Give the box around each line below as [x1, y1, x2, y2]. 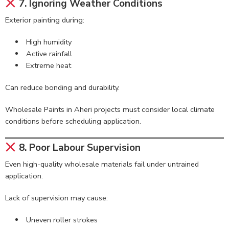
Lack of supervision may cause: [5, 192, 108, 203]
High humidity [26, 37, 72, 48]
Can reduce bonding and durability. [5, 82, 120, 93]
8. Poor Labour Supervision [16, 141, 141, 155]
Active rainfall [26, 49, 72, 59]
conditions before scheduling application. [5, 116, 141, 127]
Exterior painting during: [5, 15, 84, 26]
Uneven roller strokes [26, 214, 98, 225]
